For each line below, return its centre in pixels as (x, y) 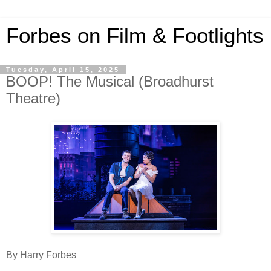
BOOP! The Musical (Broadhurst (110, 81)
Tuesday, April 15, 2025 (63, 70)
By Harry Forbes (41, 255)
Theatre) (33, 98)
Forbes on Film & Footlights (135, 36)
